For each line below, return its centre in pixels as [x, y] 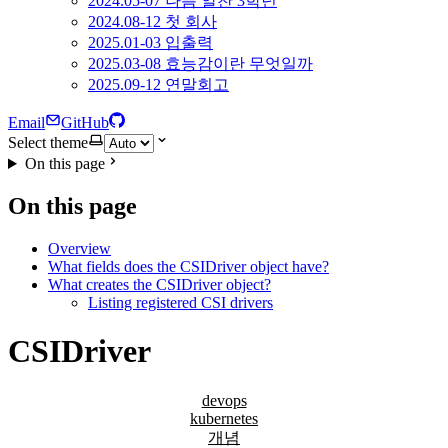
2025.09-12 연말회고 [158, 84]
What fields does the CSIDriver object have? [188, 266]
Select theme [48, 142]
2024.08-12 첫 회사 [152, 21]
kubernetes [224, 418]
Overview [79, 248]
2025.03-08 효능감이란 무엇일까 [200, 63]
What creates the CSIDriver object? [159, 284]
